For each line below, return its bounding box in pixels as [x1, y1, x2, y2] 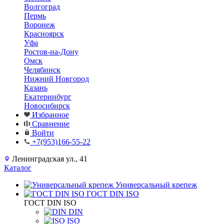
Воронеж [24, 20, 55, 29]
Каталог [4, 163, 31, 172]
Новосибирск [24, 101, 70, 110]
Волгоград [24, 2, 60, 11]
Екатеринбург [24, 92, 71, 101]
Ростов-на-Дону [24, 47, 78, 56]
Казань [24, 83, 47, 92]
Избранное [32, 110, 69, 119]
